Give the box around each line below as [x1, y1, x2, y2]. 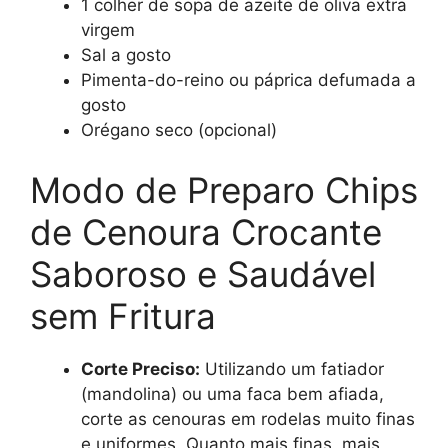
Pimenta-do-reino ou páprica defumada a [81, 70, 416, 91]
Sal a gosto [81, 45, 171, 66]
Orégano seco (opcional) [81, 120, 277, 141]
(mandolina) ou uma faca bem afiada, [81, 383, 384, 404]
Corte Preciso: [81, 358, 200, 379]
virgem [81, 20, 135, 41]
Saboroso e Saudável [30, 252, 376, 295]
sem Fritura [30, 294, 216, 337]
